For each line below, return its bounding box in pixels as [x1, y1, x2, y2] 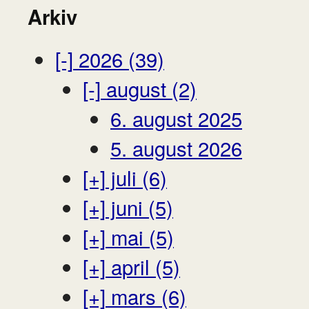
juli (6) [106, 162, 167, 192]
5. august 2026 [110, 132, 242, 162]
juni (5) [106, 192, 173, 221]
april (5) [106, 251, 180, 281]
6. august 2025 [110, 103, 242, 132]
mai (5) [106, 221, 174, 251]
